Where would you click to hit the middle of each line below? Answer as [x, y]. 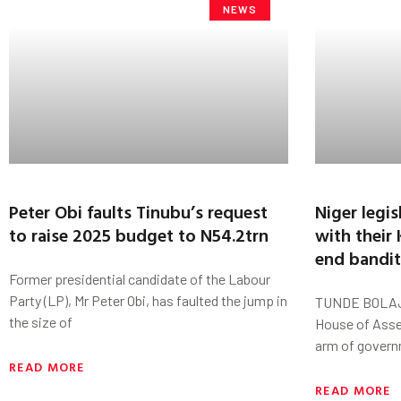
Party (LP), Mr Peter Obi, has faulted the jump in [148, 300]
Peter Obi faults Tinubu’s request [138, 211]
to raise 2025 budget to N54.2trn [139, 234]
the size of [41, 321]
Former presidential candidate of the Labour [140, 278]
